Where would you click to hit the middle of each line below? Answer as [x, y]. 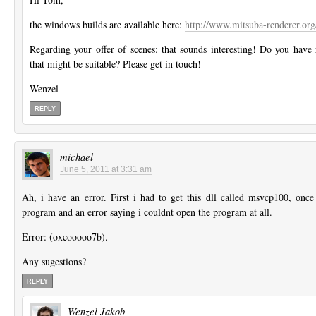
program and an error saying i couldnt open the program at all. [147, 212]
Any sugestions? [54, 262]
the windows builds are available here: [107, 24]
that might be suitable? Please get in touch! [115, 63]
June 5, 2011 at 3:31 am [106, 170]
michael [77, 157]
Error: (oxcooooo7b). [65, 237]
